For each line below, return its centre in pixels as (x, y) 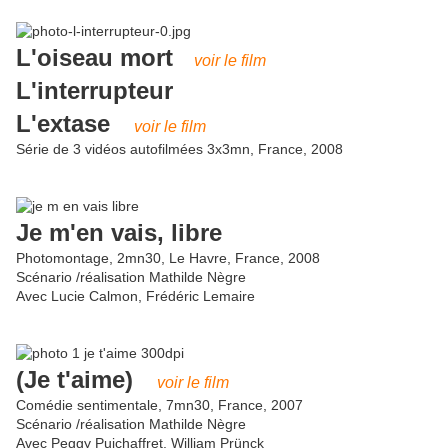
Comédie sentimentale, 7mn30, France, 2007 (159, 405)
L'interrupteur (94, 91)
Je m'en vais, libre (119, 233)
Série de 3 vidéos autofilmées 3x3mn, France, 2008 (179, 149)
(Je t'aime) (74, 380)
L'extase (63, 124)
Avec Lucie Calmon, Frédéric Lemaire (135, 296)
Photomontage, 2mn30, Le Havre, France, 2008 (168, 258)
